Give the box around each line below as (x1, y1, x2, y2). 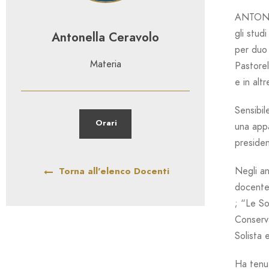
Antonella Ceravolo (52, 29, 159, 46)
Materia (89, 58, 121, 71)
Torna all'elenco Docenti (58, 165, 169, 178)
